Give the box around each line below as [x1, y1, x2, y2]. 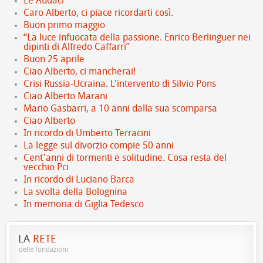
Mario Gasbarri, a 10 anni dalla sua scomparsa [23, 103, 217, 114]
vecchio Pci [23, 161, 69, 173]
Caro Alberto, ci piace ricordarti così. [23, 7, 173, 18]
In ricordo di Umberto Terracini [23, 127, 151, 139]
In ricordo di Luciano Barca [23, 174, 134, 185]
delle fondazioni [19, 245, 68, 254]
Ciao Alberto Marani [23, 90, 107, 102]
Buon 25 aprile [23, 53, 85, 65]
